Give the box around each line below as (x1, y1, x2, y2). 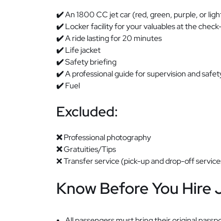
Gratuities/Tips (62, 144, 116, 154)
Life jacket (64, 44, 101, 55)
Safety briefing (64, 56, 116, 67)
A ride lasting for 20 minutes (64, 33, 162, 43)
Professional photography (62, 132, 151, 143)
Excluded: (56, 102, 118, 121)
